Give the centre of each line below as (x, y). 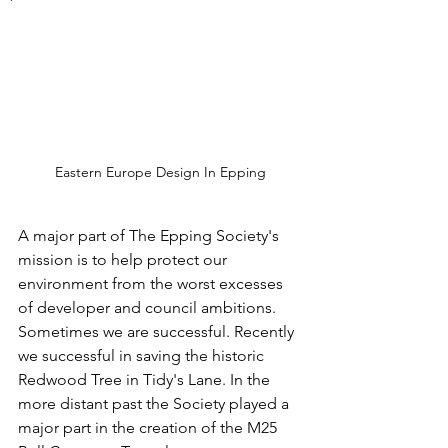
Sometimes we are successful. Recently (158, 331)
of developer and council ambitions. (149, 307)
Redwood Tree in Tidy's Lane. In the (146, 379)
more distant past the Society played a (155, 403)
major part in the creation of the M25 (149, 427)
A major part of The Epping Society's (150, 235)
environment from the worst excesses (152, 283)
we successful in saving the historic (143, 355)
